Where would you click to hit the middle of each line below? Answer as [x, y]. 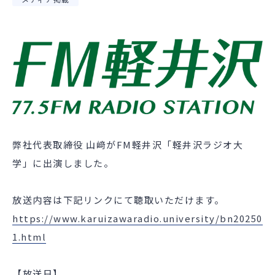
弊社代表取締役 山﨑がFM [72, 145]
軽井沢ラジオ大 [207, 145]
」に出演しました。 [68, 163]
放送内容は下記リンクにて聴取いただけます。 [118, 200]
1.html [29, 237]
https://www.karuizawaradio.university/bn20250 [137, 219]
